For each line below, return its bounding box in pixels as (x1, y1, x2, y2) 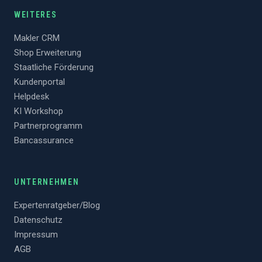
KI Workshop (14, 106, 63, 117)
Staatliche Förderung (14, 62, 94, 73)
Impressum (14, 229, 58, 240)
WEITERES (14, 10, 57, 20)
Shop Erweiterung (14, 47, 81, 58)
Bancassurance (14, 135, 74, 146)
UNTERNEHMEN (14, 177, 80, 187)
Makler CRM (14, 33, 60, 44)
